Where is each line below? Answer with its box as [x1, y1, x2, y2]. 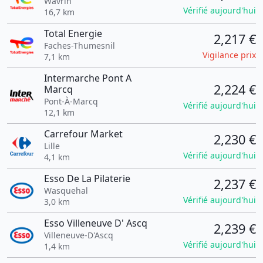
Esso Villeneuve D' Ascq [43, 217, 147, 230]
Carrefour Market [43, 127, 123, 140]
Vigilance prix [203, 49, 256, 60]
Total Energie [43, 27, 102, 40]
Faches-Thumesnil [43, 40, 115, 51]
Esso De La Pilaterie [43, 172, 130, 185]
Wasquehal [43, 185, 88, 196]
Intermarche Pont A [43, 72, 131, 85]
